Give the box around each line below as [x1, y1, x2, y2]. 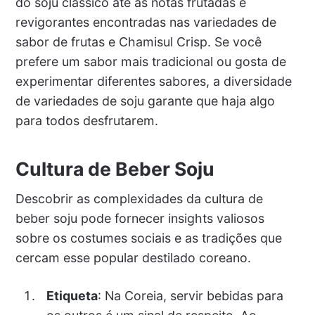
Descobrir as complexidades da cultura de [15, 191, 263, 207]
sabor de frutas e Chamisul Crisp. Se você [15, 34, 262, 50]
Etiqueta [46, 288, 98, 304]
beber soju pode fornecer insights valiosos [15, 211, 264, 226]
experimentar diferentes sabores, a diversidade [15, 74, 292, 89]
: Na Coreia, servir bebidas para [97, 288, 283, 304]
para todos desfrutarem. [15, 113, 158, 129]
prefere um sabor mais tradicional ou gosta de [15, 54, 286, 70]
